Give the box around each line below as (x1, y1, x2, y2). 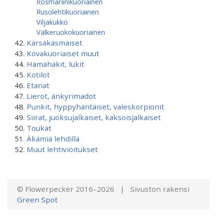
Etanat (27, 80, 49, 90)
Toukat (27, 123, 51, 133)
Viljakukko (36, 17, 68, 27)
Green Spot (17, 195, 58, 204)
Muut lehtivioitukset (27, 144, 98, 154)
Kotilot (27, 70, 50, 79)
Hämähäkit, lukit (27, 59, 84, 69)
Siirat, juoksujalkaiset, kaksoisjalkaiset (27, 112, 161, 122)
